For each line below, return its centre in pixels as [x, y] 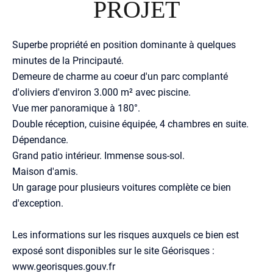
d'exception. [38, 203]
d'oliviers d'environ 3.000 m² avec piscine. [101, 92]
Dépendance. [40, 139]
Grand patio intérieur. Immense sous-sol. [98, 155]
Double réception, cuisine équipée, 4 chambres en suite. [130, 123]
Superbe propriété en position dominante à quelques [124, 44]
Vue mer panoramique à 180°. [76, 108]
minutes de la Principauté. [68, 60]
